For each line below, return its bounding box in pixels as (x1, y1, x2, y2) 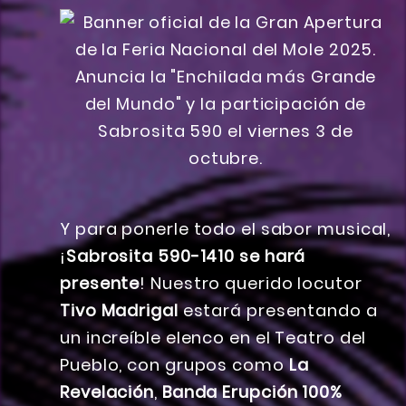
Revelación (60, 381, 155, 404)
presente (60, 272, 140, 295)
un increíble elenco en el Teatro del (60, 326, 367, 350)
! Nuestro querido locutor (140, 272, 362, 295)
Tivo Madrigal (60, 299, 179, 323)
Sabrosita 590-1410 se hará (65, 245, 306, 268)
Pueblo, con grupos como (60, 353, 289, 377)
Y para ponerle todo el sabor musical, (60, 217, 391, 241)
